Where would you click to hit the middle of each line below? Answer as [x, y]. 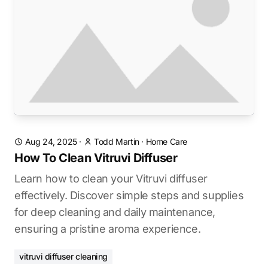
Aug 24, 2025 [51, 141]
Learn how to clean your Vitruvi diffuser [111, 179]
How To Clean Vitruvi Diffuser [96, 158]
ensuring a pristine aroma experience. [108, 229]
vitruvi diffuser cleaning [63, 256]
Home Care [167, 141]
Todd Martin [117, 141]
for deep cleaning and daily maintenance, [115, 212]
